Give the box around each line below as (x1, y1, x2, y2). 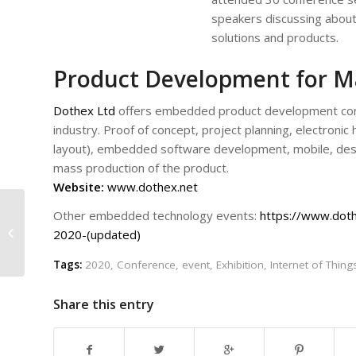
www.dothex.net (107, 178, 198, 195)
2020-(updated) (53, 226, 141, 243)
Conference (117, 257, 176, 273)
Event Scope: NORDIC (28, 217, 130, 231)
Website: (53, 178, 104, 195)
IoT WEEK (28, 234, 72, 248)
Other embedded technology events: (53, 207, 260, 224)
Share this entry (53, 296, 154, 314)
